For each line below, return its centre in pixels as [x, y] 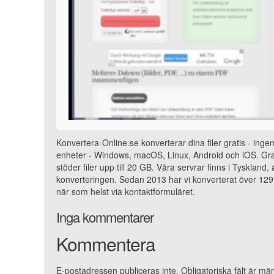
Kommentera [106, 244]
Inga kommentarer [105, 217]
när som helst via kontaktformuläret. [126, 191]
